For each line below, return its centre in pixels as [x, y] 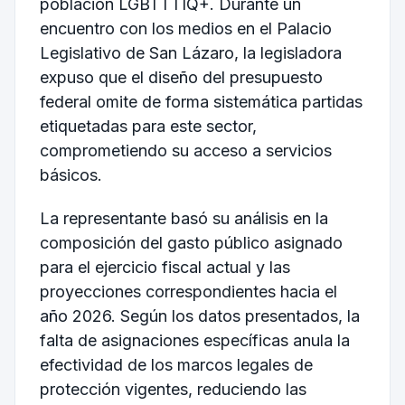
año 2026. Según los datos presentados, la [199, 316]
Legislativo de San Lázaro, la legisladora [190, 53]
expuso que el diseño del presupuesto [181, 78]
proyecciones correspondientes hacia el [188, 292]
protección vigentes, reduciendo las [173, 390]
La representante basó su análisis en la [184, 219]
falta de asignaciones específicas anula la [194, 341]
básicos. [71, 175]
